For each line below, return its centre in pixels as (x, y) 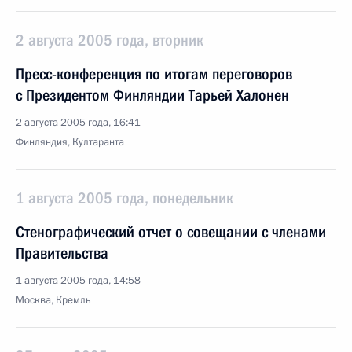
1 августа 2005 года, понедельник (125, 198)
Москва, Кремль (53, 300)
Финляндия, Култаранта (70, 142)
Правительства (62, 253)
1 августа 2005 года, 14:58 (78, 280)
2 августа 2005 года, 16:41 (78, 123)
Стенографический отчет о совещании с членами (171, 232)
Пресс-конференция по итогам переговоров (154, 74)
